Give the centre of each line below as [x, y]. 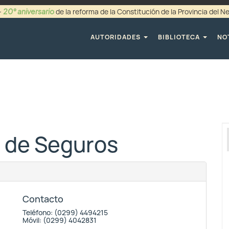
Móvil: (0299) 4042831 [60, 220]
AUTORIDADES [117, 37]
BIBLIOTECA [180, 37]
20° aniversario [28, 11]
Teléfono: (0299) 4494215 [65, 213]
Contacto [43, 199]
